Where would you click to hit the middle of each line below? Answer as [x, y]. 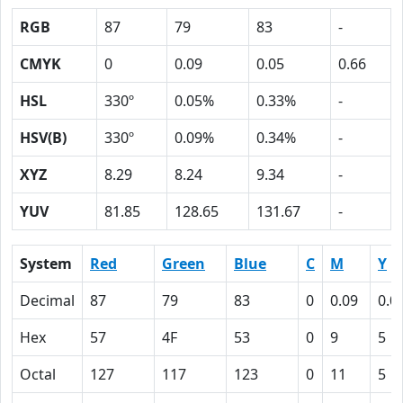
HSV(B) [43, 138]
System [46, 264]
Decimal [47, 300]
